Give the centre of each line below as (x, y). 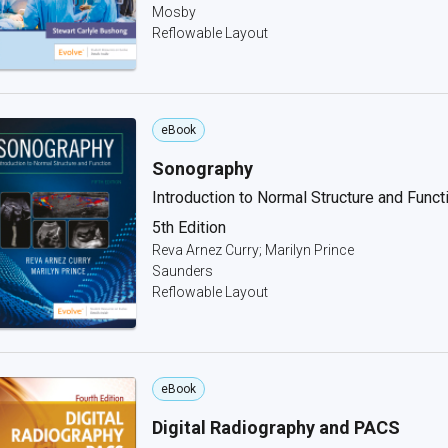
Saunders (182, 271)
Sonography (202, 168)
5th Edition (189, 227)
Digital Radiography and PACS (276, 427)
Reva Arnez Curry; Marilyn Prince (253, 250)
